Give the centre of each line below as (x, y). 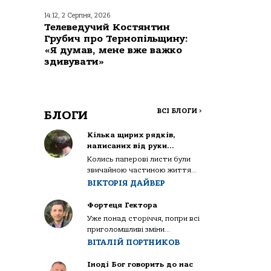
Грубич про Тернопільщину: (116, 38)
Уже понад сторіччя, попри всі (144, 218)
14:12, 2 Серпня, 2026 (77, 15)
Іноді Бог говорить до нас (140, 264)
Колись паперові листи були (139, 159)
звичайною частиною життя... (142, 170)
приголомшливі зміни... (129, 229)
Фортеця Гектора (122, 205)
